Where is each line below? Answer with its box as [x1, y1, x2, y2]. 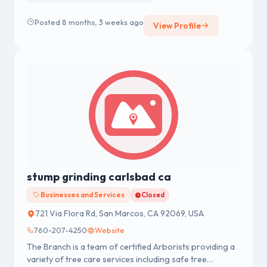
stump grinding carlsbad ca [27, 170, 171, 184]
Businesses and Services [39, 190, 125, 200]
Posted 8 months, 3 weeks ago [35, 17, 144, 27]
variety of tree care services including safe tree [27, 254, 207, 265]
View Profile [153, 20, 201, 32]
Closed [141, 191, 165, 200]
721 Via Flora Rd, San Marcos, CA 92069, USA [35, 208, 204, 219]
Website [95, 225, 125, 235]
